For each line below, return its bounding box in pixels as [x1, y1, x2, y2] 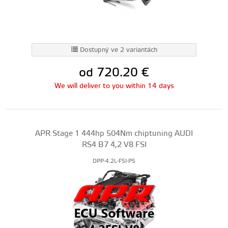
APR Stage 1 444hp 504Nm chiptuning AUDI [35, 129, 193, 138]
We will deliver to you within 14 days [54, 81, 174, 91]
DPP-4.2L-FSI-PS [93, 158, 135, 165]
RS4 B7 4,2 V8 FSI [81, 140, 147, 150]
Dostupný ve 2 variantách [79, 46, 157, 54]
